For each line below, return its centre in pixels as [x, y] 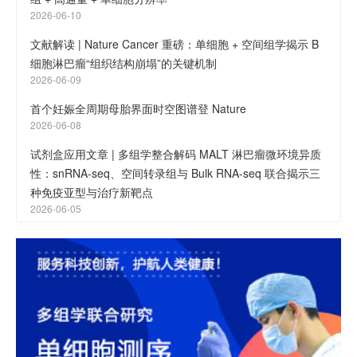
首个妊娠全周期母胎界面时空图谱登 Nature [138, 108]
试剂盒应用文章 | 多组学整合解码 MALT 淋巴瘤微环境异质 [176, 153]
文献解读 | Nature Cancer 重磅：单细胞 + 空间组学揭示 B [175, 43]
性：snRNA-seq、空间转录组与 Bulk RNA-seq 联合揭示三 [175, 173]
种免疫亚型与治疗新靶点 [92, 192]
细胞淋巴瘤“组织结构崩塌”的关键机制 [124, 63]
